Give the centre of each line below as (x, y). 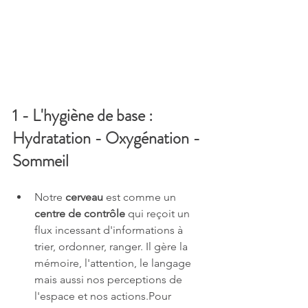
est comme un (141, 197)
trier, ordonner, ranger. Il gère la (112, 246)
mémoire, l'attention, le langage (114, 263)
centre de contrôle (80, 213)
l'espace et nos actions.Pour (104, 296)
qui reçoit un (159, 213)
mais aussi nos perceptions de (110, 279)
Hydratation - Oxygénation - (108, 138)
